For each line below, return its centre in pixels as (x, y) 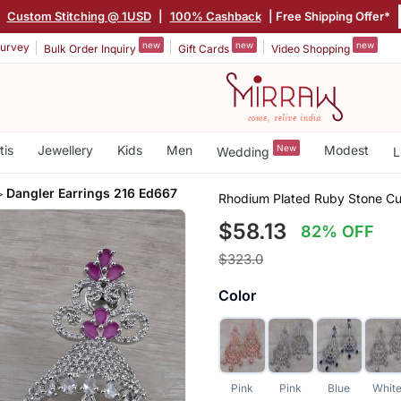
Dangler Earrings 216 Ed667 (92, 192)
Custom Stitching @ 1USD (79, 16)
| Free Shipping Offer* (328, 16)
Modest (346, 150)
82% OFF (338, 231)
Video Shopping (312, 48)
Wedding (244, 151)
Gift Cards (205, 48)
